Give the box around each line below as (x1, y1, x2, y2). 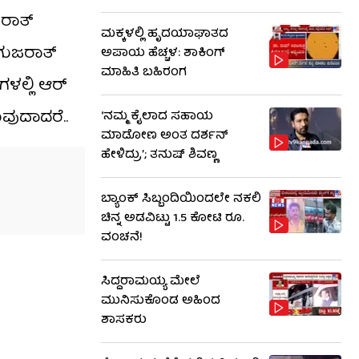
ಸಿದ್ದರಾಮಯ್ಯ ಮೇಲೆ (101, 272, 200, 292)
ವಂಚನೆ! (101, 228, 143, 248)
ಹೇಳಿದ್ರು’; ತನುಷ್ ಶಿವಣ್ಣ (101, 145, 217, 166)
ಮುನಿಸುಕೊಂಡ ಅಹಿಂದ (101, 291, 220, 312)
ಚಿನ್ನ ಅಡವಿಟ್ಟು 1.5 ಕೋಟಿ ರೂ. (101, 208, 244, 229)
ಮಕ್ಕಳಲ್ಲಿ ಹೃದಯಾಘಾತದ (101, 24, 228, 45)
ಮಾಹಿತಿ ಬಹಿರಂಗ (101, 63, 187, 83)
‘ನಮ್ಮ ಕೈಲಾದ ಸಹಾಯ (101, 107, 213, 127)
